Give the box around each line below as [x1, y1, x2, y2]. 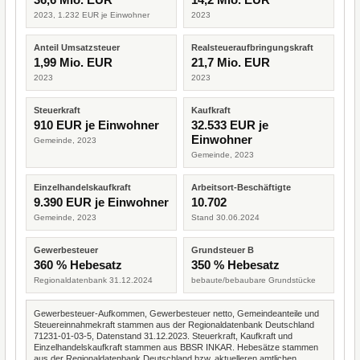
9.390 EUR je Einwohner [34, 195, 169, 209]
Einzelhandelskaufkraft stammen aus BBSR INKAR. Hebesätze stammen [34, 342, 318, 352]
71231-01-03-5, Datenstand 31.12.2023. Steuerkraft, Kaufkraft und [34, 331, 292, 341]
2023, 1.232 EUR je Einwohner [34, 10, 149, 19]
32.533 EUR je [191, 118, 268, 132]
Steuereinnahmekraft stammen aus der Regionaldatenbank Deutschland [34, 320, 314, 329]
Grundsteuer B [191, 245, 254, 255]
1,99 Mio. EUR [34, 55, 112, 69]
